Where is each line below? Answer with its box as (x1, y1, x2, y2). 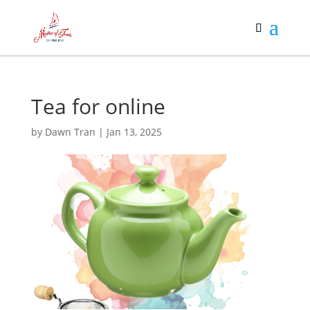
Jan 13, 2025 (106, 125, 162, 138)
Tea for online (30, 92, 165, 120)
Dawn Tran (44, 125, 95, 138)
